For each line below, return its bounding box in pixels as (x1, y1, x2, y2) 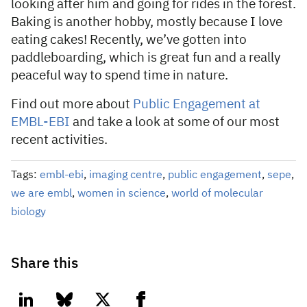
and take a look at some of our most (70, 115, 280, 129)
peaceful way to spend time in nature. (11, 69, 228, 82)
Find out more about (11, 97, 133, 111)
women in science (77, 188, 166, 199)
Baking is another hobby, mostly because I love (11, 15, 282, 29)
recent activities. (11, 133, 110, 147)
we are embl (11, 188, 72, 199)
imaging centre (89, 169, 162, 181)
